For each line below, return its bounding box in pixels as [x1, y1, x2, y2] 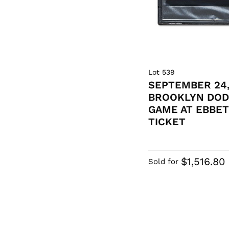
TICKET [148, 116, 186, 128]
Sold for [148, 157, 179, 167]
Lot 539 [148, 68, 175, 77]
